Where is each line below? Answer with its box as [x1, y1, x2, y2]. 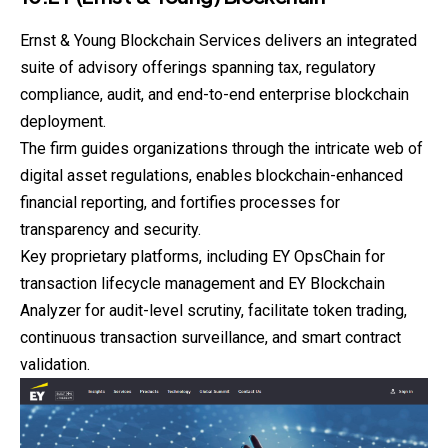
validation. [20, 354, 90, 374]
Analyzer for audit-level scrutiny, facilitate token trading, [20, 300, 407, 320]
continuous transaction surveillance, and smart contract [20, 327, 401, 347]
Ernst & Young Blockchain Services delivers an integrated [20, 30, 417, 50]
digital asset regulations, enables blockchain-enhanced [20, 165, 403, 185]
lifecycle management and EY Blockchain [101, 273, 385, 293]
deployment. [20, 111, 106, 131]
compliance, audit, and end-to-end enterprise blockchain [20, 84, 409, 104]
